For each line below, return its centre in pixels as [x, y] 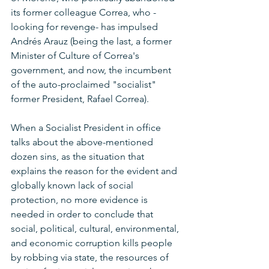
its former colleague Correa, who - [83, 13]
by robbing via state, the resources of [91, 258]
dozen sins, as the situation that [79, 157]
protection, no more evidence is [80, 200]
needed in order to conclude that [83, 214]
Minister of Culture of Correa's [76, 56]
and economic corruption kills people [93, 243]
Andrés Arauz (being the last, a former [92, 41]
